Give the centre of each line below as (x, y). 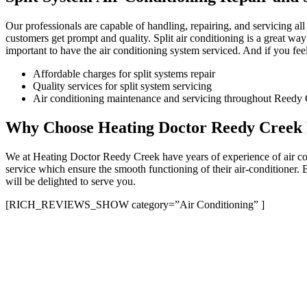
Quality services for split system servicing (122, 86)
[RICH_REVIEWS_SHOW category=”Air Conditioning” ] (135, 204)
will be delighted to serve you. (71, 181)
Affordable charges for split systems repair (124, 73)
